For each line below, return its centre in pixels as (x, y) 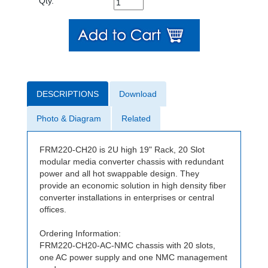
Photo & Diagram (69, 119)
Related (136, 119)
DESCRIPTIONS (68, 94)
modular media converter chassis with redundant (132, 162)
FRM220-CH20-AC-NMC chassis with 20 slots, (127, 246)
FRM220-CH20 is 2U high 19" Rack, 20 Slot (122, 150)
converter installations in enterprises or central (127, 198)
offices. (53, 210)
